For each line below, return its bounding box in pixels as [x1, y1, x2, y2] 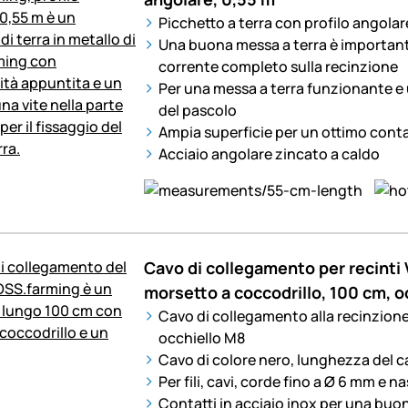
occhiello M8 [158, 327, 245, 348]
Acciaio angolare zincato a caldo [158, 143, 380, 164]
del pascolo [158, 99, 237, 120]
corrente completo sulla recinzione [158, 56, 398, 76]
